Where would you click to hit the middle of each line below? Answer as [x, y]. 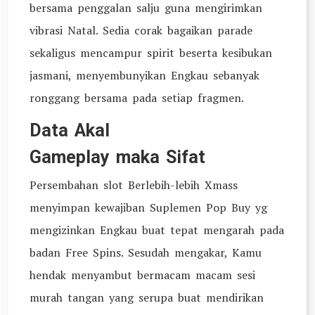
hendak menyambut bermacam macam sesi [142, 275]
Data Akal [70, 130]
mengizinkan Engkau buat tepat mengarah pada [157, 230]
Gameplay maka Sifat [117, 157]
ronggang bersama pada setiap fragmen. [137, 98]
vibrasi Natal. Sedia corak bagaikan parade [141, 30]
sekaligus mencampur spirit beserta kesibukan [151, 53]
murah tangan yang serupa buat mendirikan [147, 297]
